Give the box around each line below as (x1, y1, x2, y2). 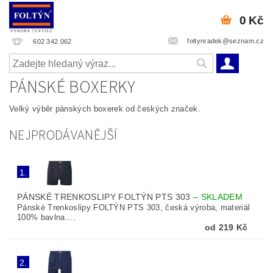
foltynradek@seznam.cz (187, 37, 264, 44)
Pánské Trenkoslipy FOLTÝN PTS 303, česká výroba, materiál (17, 203, 250, 212)
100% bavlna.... (17, 213, 76, 222)
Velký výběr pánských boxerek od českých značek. (9, 104, 201, 113)
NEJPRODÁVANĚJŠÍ (9, 126, 118, 145)
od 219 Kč (204, 222, 248, 232)
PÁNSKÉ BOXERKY (9, 75, 136, 99)
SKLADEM (200, 192, 243, 202)
